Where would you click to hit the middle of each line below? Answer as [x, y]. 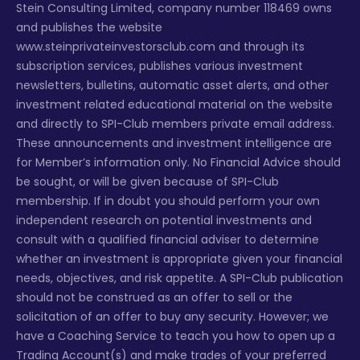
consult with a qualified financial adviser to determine [168, 240]
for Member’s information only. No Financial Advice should [178, 163]
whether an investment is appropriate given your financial [179, 259]
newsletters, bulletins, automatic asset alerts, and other [172, 86]
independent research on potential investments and [164, 221]
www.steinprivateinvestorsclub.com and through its [160, 47]
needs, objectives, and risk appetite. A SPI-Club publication [180, 278]
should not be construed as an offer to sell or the [154, 298]
